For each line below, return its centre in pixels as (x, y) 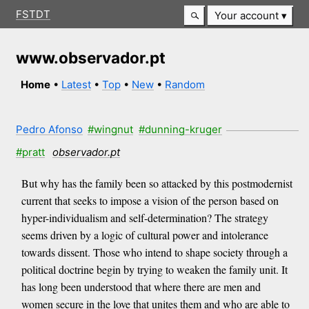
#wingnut (111, 129)
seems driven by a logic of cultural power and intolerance (144, 235)
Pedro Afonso (49, 129)
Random (185, 85)
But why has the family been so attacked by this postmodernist (157, 183)
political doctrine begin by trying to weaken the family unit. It (154, 270)
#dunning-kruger (180, 129)
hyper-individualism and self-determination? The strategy (144, 218)
